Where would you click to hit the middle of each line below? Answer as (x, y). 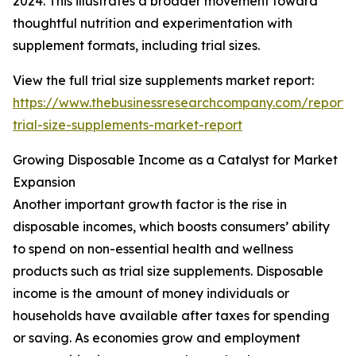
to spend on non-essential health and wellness (153, 249)
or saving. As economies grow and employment (157, 338)
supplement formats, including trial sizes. (136, 46)
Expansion (44, 182)
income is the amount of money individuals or (151, 294)
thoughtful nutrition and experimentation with (153, 23)
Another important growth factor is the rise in (150, 205)
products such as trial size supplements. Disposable (168, 271)
